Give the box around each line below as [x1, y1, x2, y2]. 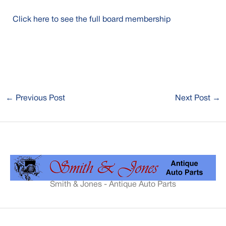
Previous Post [13, 95, 65, 102]
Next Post [175, 95, 213, 102]
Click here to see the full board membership [12, 16, 171, 23]
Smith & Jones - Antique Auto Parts [50, 181, 176, 188]
